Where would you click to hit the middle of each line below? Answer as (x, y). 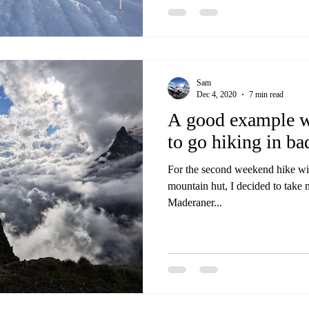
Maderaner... (195, 202)
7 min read (266, 94)
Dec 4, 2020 (217, 94)
